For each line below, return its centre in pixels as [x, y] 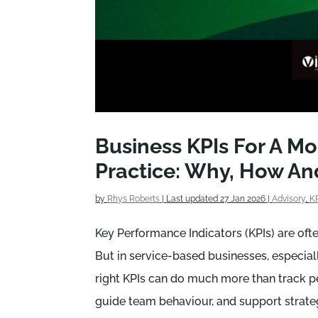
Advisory [289, 199]
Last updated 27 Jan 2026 [216, 199]
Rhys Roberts [134, 199]
